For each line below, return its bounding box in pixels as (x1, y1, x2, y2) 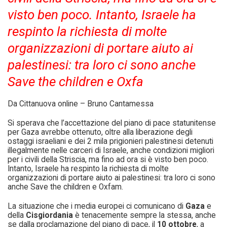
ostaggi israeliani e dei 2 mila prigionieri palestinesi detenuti (8, 136, 213, 146)
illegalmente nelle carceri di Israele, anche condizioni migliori (8, 145, 214, 155)
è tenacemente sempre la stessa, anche (73, 210, 216, 220)
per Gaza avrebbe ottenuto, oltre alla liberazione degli (8, 127, 193, 137)
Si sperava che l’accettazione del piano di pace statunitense (8, 118, 216, 128)
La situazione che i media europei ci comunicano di (8, 201, 185, 211)
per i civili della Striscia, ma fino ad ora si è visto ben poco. (8, 155, 208, 164)
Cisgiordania (26, 210, 73, 220)
